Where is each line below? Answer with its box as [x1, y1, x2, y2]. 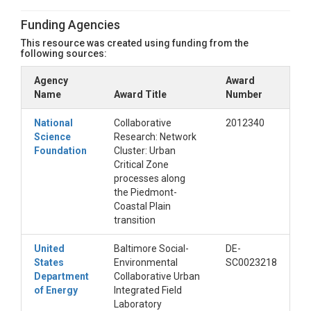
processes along [114, 173, 185, 184]
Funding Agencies [21, 17, 120, 32]
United [34, 243, 65, 254]
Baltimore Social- [114, 243, 189, 254]
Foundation [34, 145, 87, 156]
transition [114, 215, 155, 226]
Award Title [114, 89, 167, 100]
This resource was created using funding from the [21, 37, 249, 49]
